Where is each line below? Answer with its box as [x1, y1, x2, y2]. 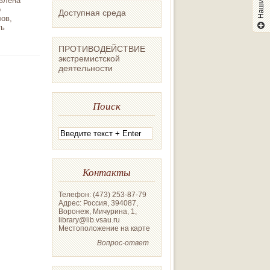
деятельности [58, 63, 113, 73]
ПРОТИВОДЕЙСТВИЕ [58, 44, 145, 54]
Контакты [83, 165, 131, 179]
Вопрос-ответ [97, 238, 149, 247]
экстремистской [58, 54, 120, 63]
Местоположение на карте [58, 224, 150, 233]
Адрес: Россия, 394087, [58, 198, 138, 207]
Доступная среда [58, 8, 126, 17]
